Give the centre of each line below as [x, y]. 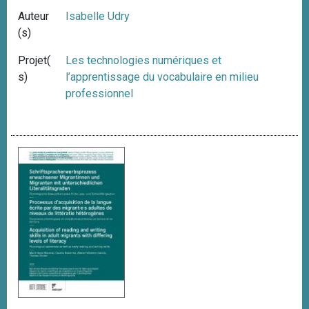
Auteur [33, 17]
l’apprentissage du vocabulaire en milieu [162, 77]
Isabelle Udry [98, 17]
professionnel [100, 94]
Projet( [34, 61]
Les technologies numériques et [144, 61]
